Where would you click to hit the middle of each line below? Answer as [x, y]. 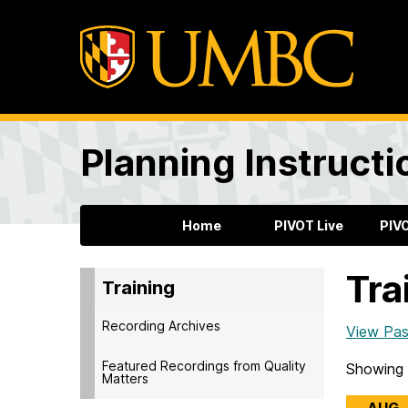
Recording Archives [161, 325]
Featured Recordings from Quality [204, 365]
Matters [125, 378]
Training [138, 287]
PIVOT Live [309, 226]
